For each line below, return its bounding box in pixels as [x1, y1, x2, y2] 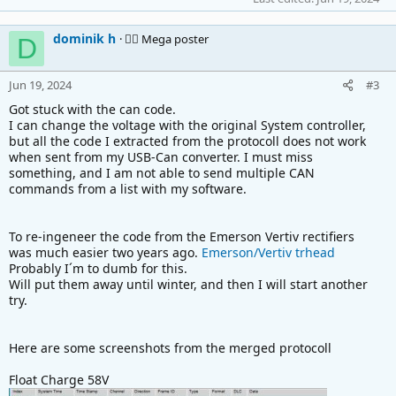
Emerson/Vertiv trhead [202, 243, 335, 261]
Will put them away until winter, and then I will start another [9, 275, 368, 293]
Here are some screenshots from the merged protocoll [9, 339, 331, 356]
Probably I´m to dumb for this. [9, 259, 187, 277]
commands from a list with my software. [9, 179, 247, 197]
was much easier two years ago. [9, 243, 202, 261]
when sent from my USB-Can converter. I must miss [9, 148, 313, 165]
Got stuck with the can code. [9, 100, 176, 118]
